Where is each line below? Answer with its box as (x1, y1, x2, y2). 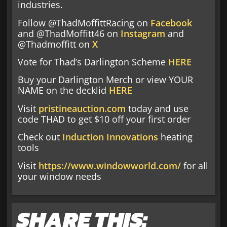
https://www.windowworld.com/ (39, 159, 181, 172)
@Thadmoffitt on (18, 37, 93, 50)
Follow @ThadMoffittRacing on (18, 16, 151, 29)
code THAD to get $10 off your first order (18, 112, 191, 125)
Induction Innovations (62, 131, 159, 143)
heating (158, 131, 193, 143)
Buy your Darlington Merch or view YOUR (18, 73, 194, 86)
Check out (18, 131, 63, 143)
